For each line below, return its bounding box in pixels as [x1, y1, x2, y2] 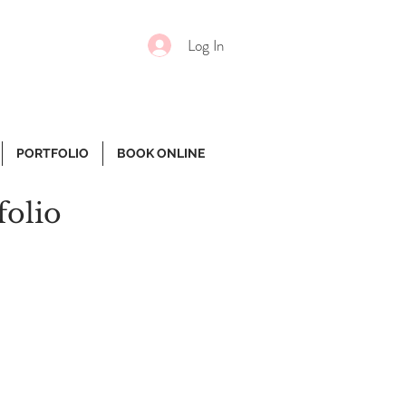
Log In [188, 34, 225, 56]
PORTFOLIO [16, 146, 89, 160]
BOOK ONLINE [117, 146, 205, 160]
